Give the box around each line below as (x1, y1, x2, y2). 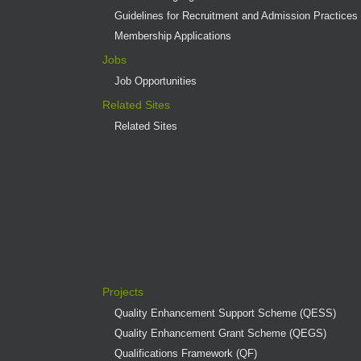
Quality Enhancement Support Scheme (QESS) (114, 306, 337, 319)
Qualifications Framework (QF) (114, 346, 258, 359)
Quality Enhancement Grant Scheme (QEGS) (114, 326, 327, 339)
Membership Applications (114, 29, 232, 42)
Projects (102, 284, 144, 298)
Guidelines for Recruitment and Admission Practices (114, 9, 359, 22)
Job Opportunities (114, 74, 197, 87)
